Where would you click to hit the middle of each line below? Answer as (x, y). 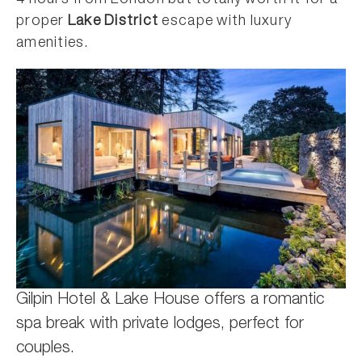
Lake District (113, 21)
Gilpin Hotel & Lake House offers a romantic (170, 300)
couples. (45, 349)
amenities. (53, 43)
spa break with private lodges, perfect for (160, 324)
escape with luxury (225, 21)
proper (42, 21)
